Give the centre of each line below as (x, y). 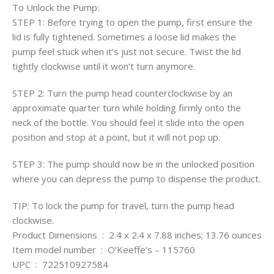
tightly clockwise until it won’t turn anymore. (104, 66)
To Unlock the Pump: (56, 8)
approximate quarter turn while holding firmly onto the (127, 108)
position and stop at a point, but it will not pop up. (116, 137)
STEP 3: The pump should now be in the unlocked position (133, 164)
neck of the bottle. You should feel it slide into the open (128, 123)
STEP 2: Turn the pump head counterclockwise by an (122, 93)
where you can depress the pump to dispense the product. (136, 179)
